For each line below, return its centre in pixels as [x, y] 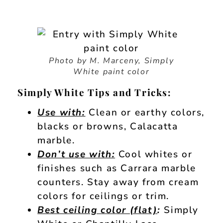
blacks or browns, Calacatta [108, 127]
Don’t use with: [76, 155]
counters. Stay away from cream [118, 182]
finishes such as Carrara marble [117, 168]
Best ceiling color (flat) [98, 210]
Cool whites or [155, 155]
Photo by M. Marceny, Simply [111, 61]
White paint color [111, 72]
